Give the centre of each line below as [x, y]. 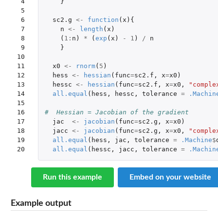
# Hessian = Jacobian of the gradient [117, 112]
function [103, 20]
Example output [41, 203]
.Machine [196, 140]
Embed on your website [170, 177]
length [91, 29]
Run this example [73, 177]
